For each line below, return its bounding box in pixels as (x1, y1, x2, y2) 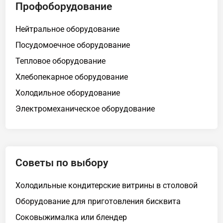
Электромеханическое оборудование (15, 104, 155, 113)
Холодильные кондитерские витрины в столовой (15, 180, 198, 190)
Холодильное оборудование (15, 88, 120, 98)
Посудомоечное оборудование (15, 40, 130, 50)
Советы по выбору (15, 156, 109, 169)
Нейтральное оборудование (15, 24, 120, 34)
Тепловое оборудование (15, 56, 106, 66)
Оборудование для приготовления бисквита (15, 196, 181, 206)
